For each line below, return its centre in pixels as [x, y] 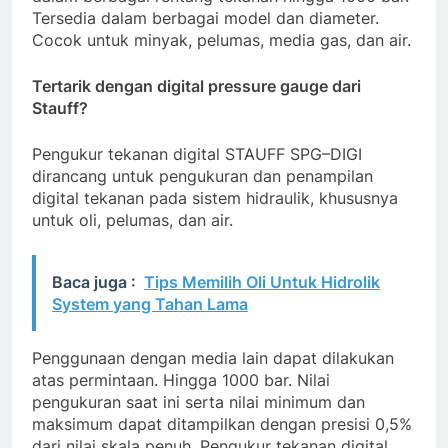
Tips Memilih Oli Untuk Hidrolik [262, 282]
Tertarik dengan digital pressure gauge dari [196, 86]
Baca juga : [94, 282]
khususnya [358, 198]
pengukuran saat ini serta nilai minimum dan [198, 402]
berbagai [185, 18]
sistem [216, 198]
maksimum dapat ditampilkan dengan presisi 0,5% [222, 424]
